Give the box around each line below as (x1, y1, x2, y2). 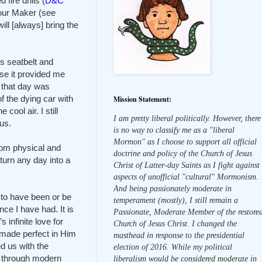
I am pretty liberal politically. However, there (113, 113, 261, 123)
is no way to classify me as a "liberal (113, 125, 235, 135)
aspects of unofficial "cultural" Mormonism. (113, 172, 258, 181)
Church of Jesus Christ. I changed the (113, 219, 237, 228)
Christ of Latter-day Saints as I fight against (113, 160, 260, 170)
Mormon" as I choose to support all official (113, 137, 257, 146)
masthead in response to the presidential (113, 230, 244, 240)
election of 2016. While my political (113, 242, 232, 251)
